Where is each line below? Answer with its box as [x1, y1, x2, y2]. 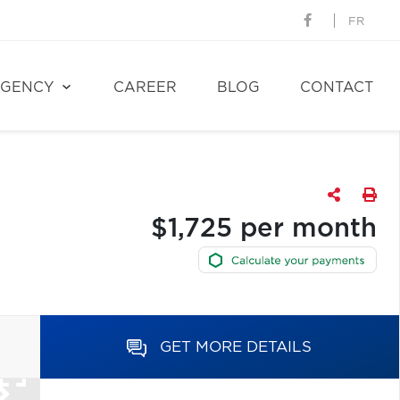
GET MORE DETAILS [160, 339, 312, 354]
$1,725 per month [150, 216, 377, 242]
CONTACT [300, 80, 373, 95]
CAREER [113, 80, 177, 95]
